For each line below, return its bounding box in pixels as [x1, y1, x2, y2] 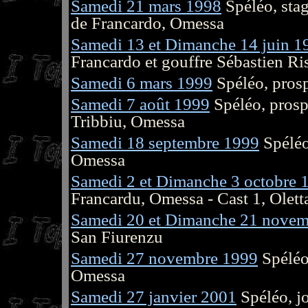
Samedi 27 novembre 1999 [71, 248, 258, 267]
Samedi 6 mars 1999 [71, 73, 212, 92]
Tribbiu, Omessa [71, 111, 185, 131]
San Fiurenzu [71, 227, 163, 246]
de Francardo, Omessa [71, 13, 224, 32]
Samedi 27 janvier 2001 [71, 287, 236, 306]
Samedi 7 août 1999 [71, 94, 210, 113]
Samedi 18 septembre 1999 [71, 133, 259, 152]
